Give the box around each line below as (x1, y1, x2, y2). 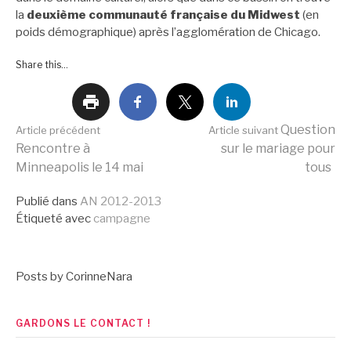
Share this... (16, 59, 68, 71)
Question (278, 122, 335, 138)
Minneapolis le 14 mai (16, 160, 143, 175)
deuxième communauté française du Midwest (27, 7, 300, 22)
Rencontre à (16, 141, 90, 157)
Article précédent (16, 124, 100, 137)
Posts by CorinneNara (16, 270, 132, 284)
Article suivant (208, 124, 278, 137)
